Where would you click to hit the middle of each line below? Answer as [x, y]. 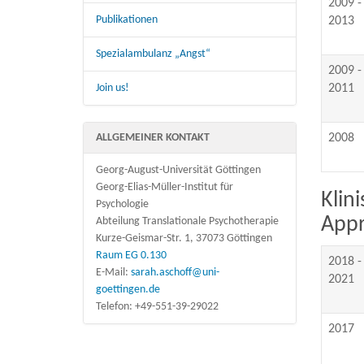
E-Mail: [113, 272]
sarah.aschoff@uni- [175, 272]
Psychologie [122, 204]
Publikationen [127, 19]
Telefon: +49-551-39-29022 [157, 306]
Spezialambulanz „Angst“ [153, 54]
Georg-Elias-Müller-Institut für [165, 187]
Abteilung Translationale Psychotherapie [187, 221]
